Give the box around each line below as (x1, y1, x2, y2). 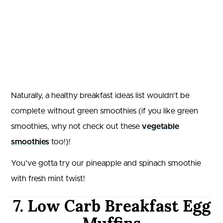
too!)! (49, 138, 71, 146)
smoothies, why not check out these (11, 122, 142, 131)
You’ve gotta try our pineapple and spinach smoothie (11, 159, 201, 168)
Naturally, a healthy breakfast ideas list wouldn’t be (11, 92, 190, 100)
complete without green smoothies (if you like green (11, 107, 198, 115)
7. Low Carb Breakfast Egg (12, 196, 211, 217)
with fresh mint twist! (11, 175, 85, 183)
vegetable (142, 122, 179, 131)
